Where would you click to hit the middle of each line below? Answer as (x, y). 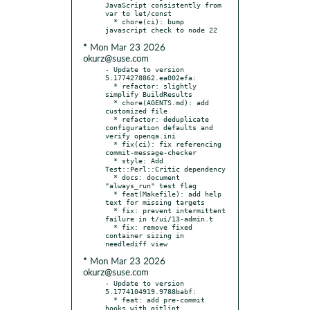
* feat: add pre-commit (109, 299)
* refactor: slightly (109, 85)
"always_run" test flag (151, 185)
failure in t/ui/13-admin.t (159, 218)
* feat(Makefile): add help (109, 193)
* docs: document (109, 177)
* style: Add (109, 160)
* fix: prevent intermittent (109, 210)
